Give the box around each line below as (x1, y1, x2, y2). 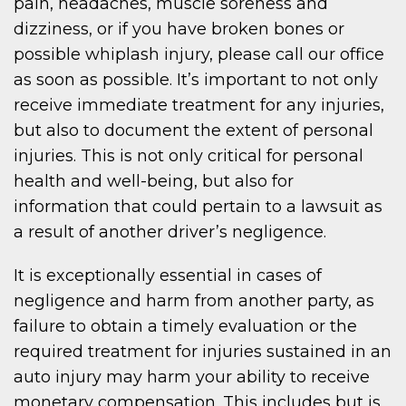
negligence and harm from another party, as (14, 291, 374, 312)
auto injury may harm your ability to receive (14, 367, 370, 388)
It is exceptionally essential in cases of (14, 266, 322, 286)
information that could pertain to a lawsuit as (14, 197, 382, 217)
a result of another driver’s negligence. (14, 222, 326, 243)
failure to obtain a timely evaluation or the (14, 316, 357, 337)
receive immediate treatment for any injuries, (14, 95, 384, 116)
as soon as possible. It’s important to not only (14, 70, 378, 91)
